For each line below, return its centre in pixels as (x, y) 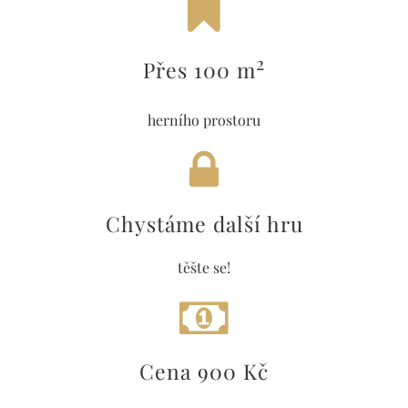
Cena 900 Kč (204, 372)
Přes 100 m (199, 70)
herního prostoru (204, 120)
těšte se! (204, 268)
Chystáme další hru (204, 224)
